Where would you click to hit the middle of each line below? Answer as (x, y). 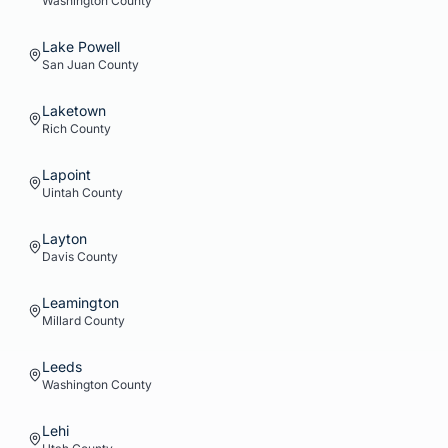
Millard (61, 320)
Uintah (60, 192)
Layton (64, 238)
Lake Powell (81, 46)
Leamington (80, 302)
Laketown (74, 110)
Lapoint (66, 174)
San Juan (68, 64)
